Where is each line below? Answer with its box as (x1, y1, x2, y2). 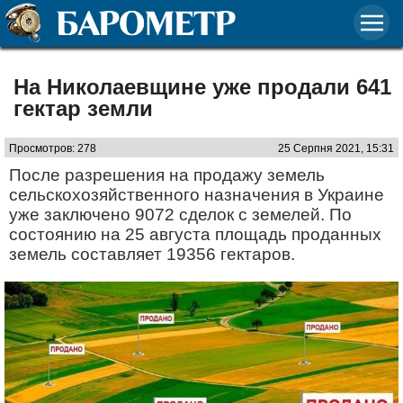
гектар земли (13, 96, 153, 121)
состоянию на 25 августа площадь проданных (9, 225, 381, 244)
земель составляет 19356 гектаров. (9, 245, 295, 264)
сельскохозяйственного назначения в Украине (9, 185, 384, 204)
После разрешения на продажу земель (9, 166, 325, 184)
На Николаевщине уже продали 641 (13, 75, 391, 99)
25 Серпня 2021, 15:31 (278, 142, 394, 155)
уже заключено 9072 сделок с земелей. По (9, 205, 352, 224)
